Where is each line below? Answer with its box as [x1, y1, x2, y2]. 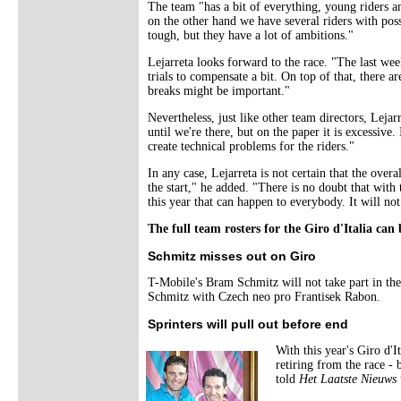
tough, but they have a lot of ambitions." [148, 29, 354, 42]
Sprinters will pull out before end [148, 317, 348, 331]
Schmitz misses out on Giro [148, 249, 316, 263]
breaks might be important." [148, 84, 290, 98]
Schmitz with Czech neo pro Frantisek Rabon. [148, 290, 380, 303]
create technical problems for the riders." [148, 140, 354, 153]
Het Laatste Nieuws [299, 372, 397, 386]
